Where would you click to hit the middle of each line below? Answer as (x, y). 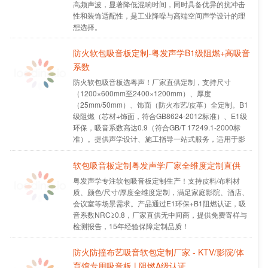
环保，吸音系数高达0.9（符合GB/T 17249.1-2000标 (156, 127)
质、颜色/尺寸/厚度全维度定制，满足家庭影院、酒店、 (161, 191)
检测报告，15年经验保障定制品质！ (131, 226)
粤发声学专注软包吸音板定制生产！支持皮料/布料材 (156, 180)
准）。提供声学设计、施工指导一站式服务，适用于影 (159, 138)
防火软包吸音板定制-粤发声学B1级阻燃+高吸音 (161, 52)
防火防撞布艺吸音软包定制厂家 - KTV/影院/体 (158, 252)
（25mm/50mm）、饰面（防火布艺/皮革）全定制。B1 (160, 104)
